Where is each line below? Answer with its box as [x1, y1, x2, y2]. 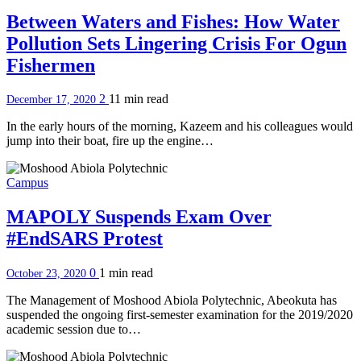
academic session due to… [6, 322, 141, 337]
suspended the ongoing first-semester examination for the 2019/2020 [6, 308, 353, 322]
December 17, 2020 [6, 93, 99, 106]
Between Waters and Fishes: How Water [6, 10, 340, 32]
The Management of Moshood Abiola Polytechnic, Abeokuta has [6, 293, 337, 308]
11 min [109, 92, 147, 106]
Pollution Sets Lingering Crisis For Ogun [6, 32, 346, 54]
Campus [6, 176, 48, 190]
